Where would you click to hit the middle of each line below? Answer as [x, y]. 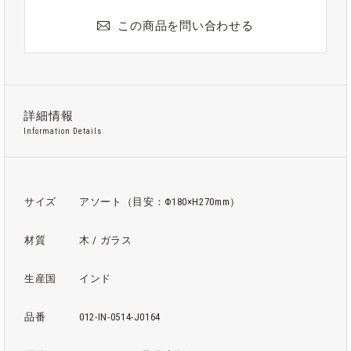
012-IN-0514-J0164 [120, 317]
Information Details [63, 131]
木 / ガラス [106, 240]
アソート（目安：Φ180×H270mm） [160, 202]
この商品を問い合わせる [186, 25]
